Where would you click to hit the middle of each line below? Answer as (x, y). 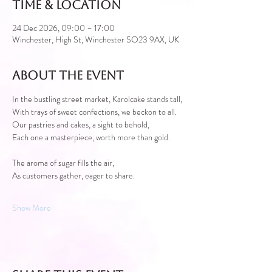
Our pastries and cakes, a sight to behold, (81, 124)
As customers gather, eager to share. (73, 175)
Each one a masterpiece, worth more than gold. (91, 137)
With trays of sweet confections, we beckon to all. (94, 111)
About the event (68, 75)
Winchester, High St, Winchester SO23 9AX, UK (96, 39)
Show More (32, 207)
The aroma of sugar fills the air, (63, 162)
